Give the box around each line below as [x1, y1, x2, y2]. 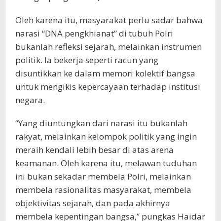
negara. [15, 94, 45, 106]
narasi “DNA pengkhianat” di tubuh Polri [15, 27, 173, 39]
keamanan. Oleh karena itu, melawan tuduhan [15, 157, 197, 169]
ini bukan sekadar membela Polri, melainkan [15, 170, 191, 182]
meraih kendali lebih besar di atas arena [15, 144, 174, 155]
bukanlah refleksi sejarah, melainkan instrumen [15, 40, 202, 52]
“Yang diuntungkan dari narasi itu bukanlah [15, 117, 187, 129]
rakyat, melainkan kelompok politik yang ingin [15, 130, 197, 142]
